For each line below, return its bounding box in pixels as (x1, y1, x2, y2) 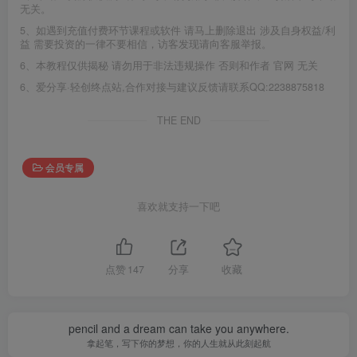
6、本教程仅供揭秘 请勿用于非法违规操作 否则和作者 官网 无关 (20, 57, 318, 73)
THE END (156, 112, 201, 127)
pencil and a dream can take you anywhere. (68, 320, 289, 337)
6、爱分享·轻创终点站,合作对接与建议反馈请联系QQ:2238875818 (20, 79, 324, 94)
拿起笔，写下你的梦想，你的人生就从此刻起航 (86, 336, 271, 350)
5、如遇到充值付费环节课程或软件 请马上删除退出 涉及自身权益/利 (20, 22, 335, 37)
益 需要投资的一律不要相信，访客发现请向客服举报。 (20, 36, 272, 51)
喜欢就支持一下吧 (137, 198, 220, 214)
